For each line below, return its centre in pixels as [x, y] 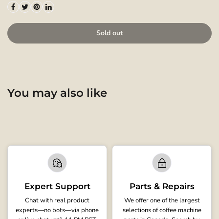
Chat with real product [57, 200]
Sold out [109, 33]
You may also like [57, 93]
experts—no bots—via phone [57, 210]
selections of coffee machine [162, 210]
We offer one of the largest [162, 200]
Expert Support [57, 186]
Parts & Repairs [162, 186]
